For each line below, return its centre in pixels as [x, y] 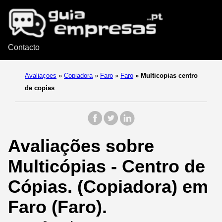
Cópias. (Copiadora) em [108, 187]
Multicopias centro [168, 76]
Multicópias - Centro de [107, 166]
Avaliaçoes [41, 76]
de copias [40, 88]
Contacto [24, 48]
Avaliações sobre [81, 146]
